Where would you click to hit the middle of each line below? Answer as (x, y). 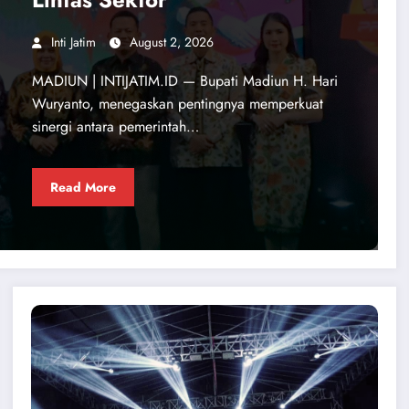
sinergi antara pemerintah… (115, 127)
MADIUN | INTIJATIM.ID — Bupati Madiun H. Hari (184, 81)
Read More (83, 187)
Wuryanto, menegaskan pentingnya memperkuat (177, 104)
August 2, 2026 (171, 42)
